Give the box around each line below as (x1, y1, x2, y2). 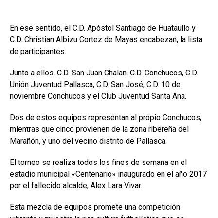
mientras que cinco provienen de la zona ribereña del (10, 124, 189, 134)
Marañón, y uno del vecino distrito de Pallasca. (10, 136, 171, 145)
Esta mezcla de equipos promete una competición (10, 202, 180, 212)
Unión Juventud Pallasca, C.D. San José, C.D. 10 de (10, 79, 181, 89)
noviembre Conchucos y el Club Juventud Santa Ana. (10, 91, 186, 101)
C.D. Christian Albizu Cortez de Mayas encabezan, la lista (10, 35, 202, 44)
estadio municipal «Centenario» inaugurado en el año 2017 (10, 169, 207, 179)
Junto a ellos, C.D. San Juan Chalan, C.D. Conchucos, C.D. (10, 68, 198, 77)
